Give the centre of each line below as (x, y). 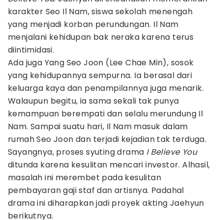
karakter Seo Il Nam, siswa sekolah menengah (100, 12)
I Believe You (172, 152)
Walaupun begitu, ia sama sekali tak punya (94, 101)
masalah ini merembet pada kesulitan (84, 178)
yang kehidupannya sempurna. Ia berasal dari (100, 75)
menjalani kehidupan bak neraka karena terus (101, 37)
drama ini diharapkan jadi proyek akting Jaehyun (106, 203)
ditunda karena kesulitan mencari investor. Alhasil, (109, 165)
